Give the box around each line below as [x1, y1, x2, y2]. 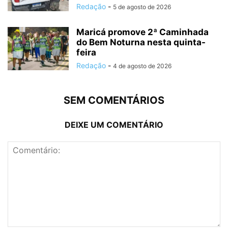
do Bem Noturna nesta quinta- [76, 37, 206, 47]
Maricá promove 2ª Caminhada [76, 26, 209, 37]
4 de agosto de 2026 [113, 62, 172, 70]
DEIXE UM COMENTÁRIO [65, 119, 163, 130]
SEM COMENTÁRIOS [64, 94, 164, 106]
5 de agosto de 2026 [113, 3, 171, 11]
